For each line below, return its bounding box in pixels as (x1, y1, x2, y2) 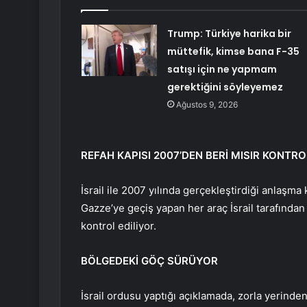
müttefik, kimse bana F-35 (167, 45, 299, 59)
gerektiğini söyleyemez (167, 80, 283, 95)
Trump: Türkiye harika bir (167, 27, 291, 41)
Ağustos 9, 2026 (175, 99, 238, 110)
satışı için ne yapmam (167, 62, 277, 77)
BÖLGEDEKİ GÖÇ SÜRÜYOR (81, 254, 218, 268)
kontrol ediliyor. (81, 219, 156, 233)
